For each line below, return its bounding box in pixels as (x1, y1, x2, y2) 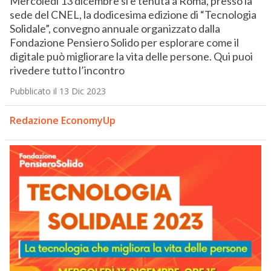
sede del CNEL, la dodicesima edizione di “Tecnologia (9, 8, 256, 22)
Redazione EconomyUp (9, 114, 116, 128)
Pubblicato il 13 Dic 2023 (9, 85, 106, 97)
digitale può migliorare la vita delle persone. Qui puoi (9, 50, 253, 64)
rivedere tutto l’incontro (9, 64, 125, 77)
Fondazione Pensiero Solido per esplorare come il (9, 36, 239, 50)
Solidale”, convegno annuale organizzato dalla (9, 22, 220, 36)
